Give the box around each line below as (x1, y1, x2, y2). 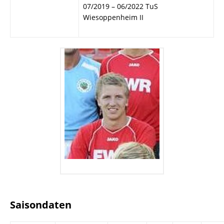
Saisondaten (10, 198, 71, 211)
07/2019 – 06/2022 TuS (83, 1, 158, 11)
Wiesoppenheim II (83, 12, 143, 22)
